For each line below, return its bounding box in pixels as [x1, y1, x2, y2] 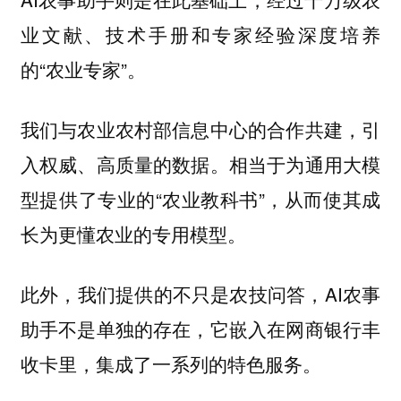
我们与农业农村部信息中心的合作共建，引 [20, 115, 381, 142]
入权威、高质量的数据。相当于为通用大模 [20, 149, 381, 177]
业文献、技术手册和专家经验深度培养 [20, 21, 381, 48]
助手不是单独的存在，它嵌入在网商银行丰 [20, 314, 381, 342]
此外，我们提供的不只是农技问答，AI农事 [20, 279, 381, 307]
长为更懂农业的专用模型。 [20, 219, 246, 247]
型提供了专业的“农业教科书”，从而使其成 [20, 184, 381, 212]
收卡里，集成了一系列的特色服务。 [20, 349, 321, 377]
